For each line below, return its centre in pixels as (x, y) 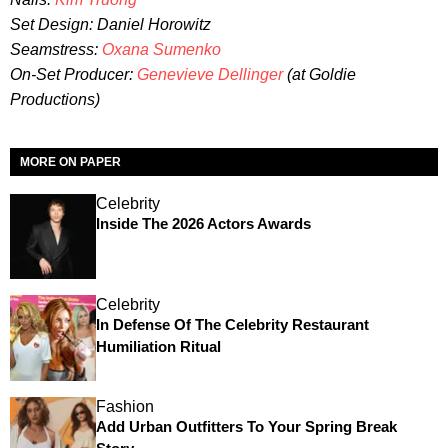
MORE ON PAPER (70, 161)
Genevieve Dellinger (210, 74)
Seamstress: (56, 49)
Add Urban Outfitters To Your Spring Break (246, 426)
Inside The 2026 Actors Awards (203, 223)
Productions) (55, 99)
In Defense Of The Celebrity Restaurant (232, 325)
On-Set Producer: (73, 74)
